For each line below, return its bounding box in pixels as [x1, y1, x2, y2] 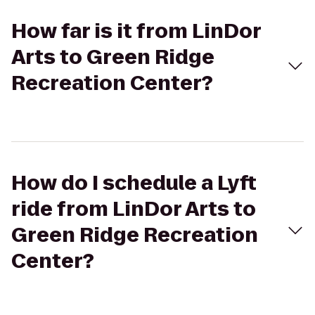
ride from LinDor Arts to [11, 195, 256, 223]
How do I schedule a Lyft [11, 169, 257, 197]
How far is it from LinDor [11, 18, 261, 45]
